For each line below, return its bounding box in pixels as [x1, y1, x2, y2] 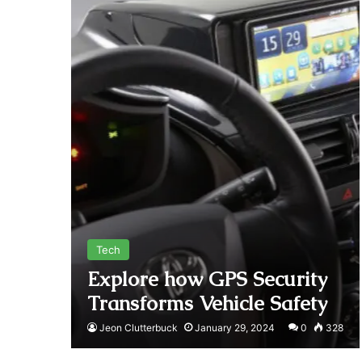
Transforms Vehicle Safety [86, 289, 327, 316]
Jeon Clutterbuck [99, 321, 178, 334]
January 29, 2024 [194, 321, 275, 334]
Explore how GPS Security [86, 265, 327, 292]
